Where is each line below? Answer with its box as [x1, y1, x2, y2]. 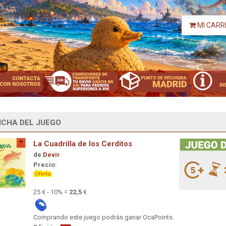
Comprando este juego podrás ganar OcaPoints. [33, 213, 174, 221]
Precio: [33, 160, 57, 168]
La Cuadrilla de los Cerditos [33, 139, 132, 148]
